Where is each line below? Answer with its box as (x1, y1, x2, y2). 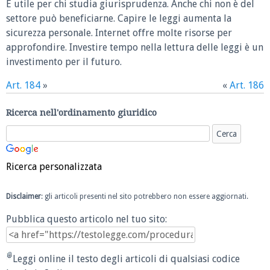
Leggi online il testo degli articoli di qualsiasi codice (13, 253, 240, 265)
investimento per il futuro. (6, 56, 122, 68)
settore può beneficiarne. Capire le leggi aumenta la (6, 13, 231, 25)
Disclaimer (6, 192, 41, 201)
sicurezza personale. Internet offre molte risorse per (6, 27, 232, 39)
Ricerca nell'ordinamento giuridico (6, 107, 157, 119)
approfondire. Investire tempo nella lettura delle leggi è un (6, 42, 263, 54)
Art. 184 (6, 80, 40, 92)
